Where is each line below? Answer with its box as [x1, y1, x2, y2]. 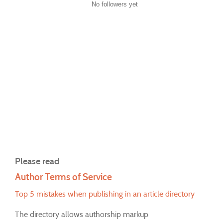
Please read [15, 155, 59, 167]
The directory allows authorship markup [15, 209, 148, 219]
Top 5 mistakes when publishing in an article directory [15, 189, 195, 199]
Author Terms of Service [15, 171, 112, 183]
